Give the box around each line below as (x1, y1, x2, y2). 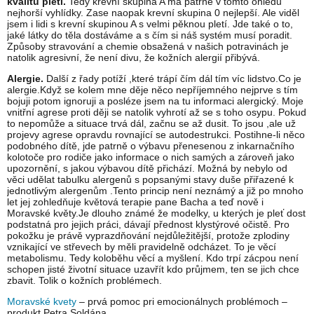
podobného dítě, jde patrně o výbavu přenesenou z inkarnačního (7, 140, 294, 152)
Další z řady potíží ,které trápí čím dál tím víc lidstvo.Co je (43, 73, 301, 85)
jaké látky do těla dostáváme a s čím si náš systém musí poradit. (7, 29, 292, 41)
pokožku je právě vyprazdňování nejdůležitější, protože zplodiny (7, 230, 289, 242)
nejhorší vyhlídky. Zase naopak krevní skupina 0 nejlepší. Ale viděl (7, 7, 299, 19)
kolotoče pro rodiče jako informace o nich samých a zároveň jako (7, 151, 294, 163)
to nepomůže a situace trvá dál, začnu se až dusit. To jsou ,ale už (7, 118, 296, 130)
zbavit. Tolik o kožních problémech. (7, 275, 162, 287)
